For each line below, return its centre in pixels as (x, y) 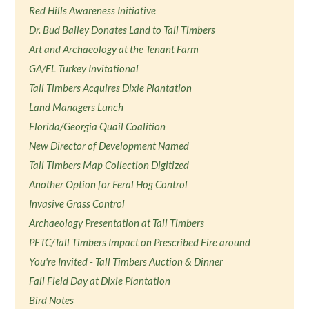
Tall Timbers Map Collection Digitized (109, 165)
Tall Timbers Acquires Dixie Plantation (111, 88)
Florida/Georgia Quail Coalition (98, 126)
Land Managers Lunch (77, 107)
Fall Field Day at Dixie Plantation (100, 281)
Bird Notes (52, 300)
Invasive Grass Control (77, 203)
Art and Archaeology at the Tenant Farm (114, 49)
